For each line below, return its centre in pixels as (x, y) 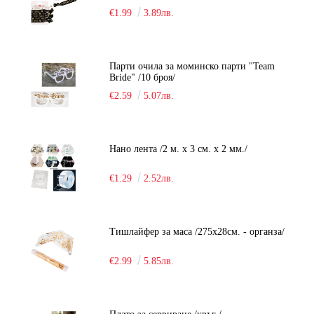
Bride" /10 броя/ (143, 77)
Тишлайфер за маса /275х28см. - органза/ (197, 231)
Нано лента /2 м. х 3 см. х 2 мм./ (179, 149)
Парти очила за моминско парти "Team (192, 66)
